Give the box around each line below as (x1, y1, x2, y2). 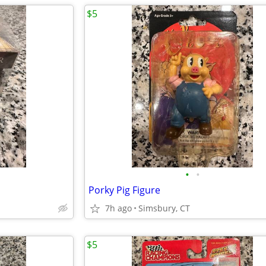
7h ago (105, 202, 132, 214)
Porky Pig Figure (88, 183, 160, 197)
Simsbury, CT (138, 202, 190, 214)
